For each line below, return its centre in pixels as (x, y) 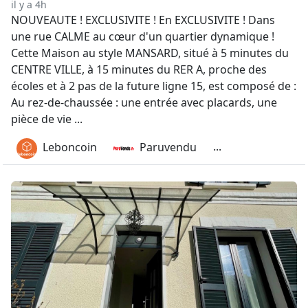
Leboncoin (70, 147)
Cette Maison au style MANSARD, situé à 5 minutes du (150, 53)
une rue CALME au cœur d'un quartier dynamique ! (143, 36)
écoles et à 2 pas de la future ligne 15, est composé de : (154, 86)
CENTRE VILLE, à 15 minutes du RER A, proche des (139, 69)
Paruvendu (168, 147)
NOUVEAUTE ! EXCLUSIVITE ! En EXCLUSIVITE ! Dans (143, 20)
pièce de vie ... (47, 119)
